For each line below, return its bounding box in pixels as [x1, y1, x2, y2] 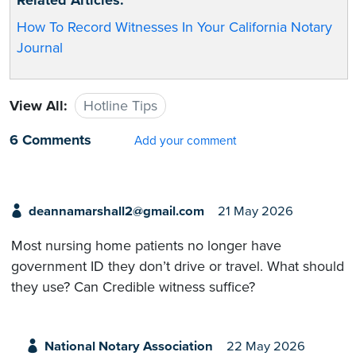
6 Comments [10, 131, 91, 149]
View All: [10, 97, 68, 115]
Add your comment [134, 133, 237, 149]
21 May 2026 [217, 203, 293, 220]
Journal [17, 38, 64, 56]
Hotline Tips [83, 97, 157, 115]
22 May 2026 [226, 338, 305, 354]
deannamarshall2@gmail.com [28, 203, 204, 220]
